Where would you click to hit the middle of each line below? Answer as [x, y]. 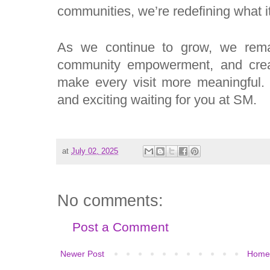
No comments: [110, 201]
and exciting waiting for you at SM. [157, 100]
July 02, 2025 [95, 151]
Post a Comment [121, 227]
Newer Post [82, 254]
